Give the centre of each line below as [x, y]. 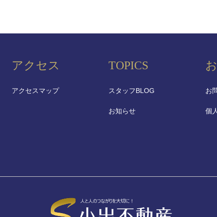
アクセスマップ [35, 91]
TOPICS [128, 66]
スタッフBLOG [132, 91]
